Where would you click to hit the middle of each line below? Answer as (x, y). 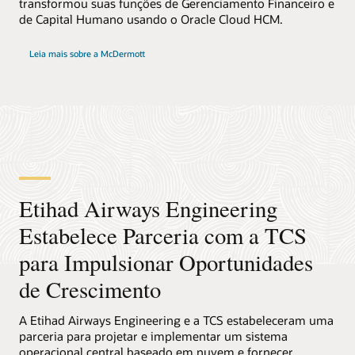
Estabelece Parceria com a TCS (163, 236)
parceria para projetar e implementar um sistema (153, 336)
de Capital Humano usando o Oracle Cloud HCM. (151, 19)
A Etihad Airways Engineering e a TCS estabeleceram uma (176, 320)
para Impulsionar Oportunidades (166, 263)
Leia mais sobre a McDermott (87, 54)
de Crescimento (90, 290)
